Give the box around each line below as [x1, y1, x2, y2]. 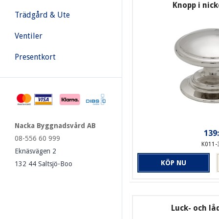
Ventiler [15, 31, 43, 41]
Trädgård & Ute [15, 10, 70, 20]
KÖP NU [161, 159, 187, 167]
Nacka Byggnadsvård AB [15, 121, 96, 130]
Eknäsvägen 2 [15, 147, 56, 155]
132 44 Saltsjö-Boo [15, 159, 72, 168]
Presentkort [15, 52, 56, 62]
